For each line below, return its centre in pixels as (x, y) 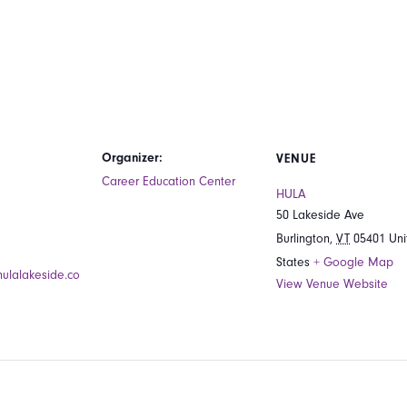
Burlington (303, 238)
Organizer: (132, 158)
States (293, 262)
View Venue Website (332, 284)
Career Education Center (169, 181)
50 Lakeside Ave (320, 215)
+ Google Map (353, 262)
